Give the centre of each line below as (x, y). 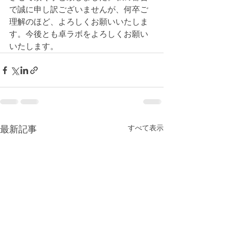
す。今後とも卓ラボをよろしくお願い (79, 34)
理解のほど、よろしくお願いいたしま (79, 22)
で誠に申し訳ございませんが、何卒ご (79, 9)
